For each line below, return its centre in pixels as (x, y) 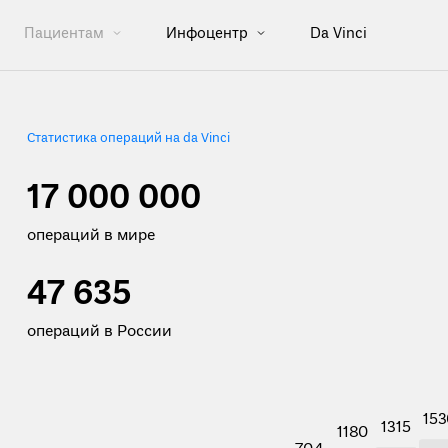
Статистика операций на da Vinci (128, 138)
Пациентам (65, 33)
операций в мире (90, 236)
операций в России (99, 332)
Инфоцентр (208, 33)
